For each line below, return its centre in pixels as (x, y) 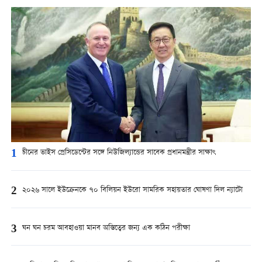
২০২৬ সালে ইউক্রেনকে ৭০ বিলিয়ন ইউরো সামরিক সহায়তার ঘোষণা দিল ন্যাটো (132, 191)
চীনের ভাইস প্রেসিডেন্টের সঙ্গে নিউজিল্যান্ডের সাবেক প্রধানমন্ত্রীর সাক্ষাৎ (118, 153)
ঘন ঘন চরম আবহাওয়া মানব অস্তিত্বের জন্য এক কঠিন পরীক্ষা (106, 228)
